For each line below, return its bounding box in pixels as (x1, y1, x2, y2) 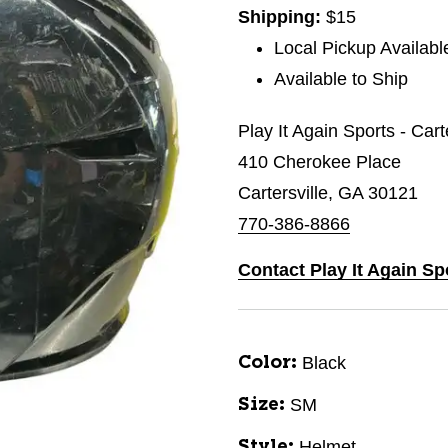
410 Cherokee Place (238, 152, 401, 172)
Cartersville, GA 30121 (238, 183, 418, 203)
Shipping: (238, 7, 326, 27)
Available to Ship (274, 69, 409, 89)
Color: (238, 354, 297, 372)
